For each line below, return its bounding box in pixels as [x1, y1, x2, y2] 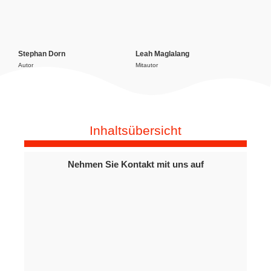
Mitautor [135, 61, 158, 68]
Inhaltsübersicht [90, 123, 181, 138]
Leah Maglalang [135, 49, 189, 58]
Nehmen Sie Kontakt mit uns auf [67, 159, 204, 170]
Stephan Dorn [18, 49, 65, 58]
